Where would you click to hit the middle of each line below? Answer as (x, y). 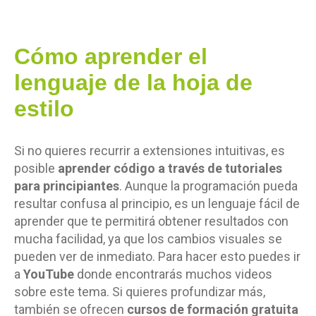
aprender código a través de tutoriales (170, 168)
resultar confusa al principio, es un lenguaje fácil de (157, 203)
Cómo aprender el (111, 56)
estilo (44, 108)
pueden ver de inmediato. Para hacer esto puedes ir (157, 256)
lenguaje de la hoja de (133, 82)
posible (36, 168)
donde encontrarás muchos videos (173, 274)
